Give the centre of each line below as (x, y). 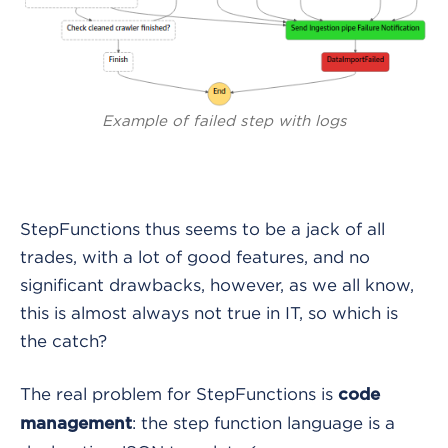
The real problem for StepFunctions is (179, 394)
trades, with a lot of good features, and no (195, 257)
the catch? (66, 341)
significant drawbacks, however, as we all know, (217, 285)
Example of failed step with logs (224, 121)
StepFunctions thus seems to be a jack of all (202, 229)
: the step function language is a (263, 423)
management (76, 424)
